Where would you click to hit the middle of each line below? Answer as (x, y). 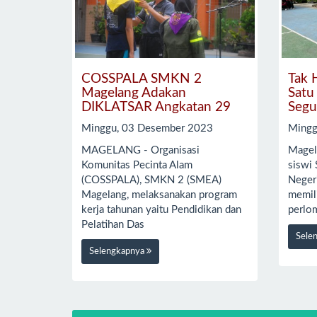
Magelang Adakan (134, 93)
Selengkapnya (118, 252)
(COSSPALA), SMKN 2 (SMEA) (151, 180)
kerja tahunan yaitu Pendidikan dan (161, 209)
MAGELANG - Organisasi (140, 150)
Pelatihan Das (113, 224)
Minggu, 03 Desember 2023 (147, 129)
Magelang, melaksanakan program (159, 195)
